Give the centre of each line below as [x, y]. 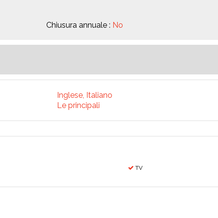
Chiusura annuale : [79, 25]
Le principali [78, 105]
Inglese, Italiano [85, 95]
